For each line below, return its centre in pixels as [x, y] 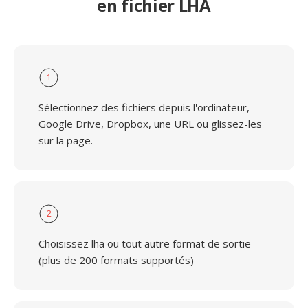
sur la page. [66, 140]
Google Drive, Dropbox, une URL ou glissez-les [150, 124]
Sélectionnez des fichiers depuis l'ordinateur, [144, 107]
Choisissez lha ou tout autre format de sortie [145, 243]
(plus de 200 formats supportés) [116, 260]
